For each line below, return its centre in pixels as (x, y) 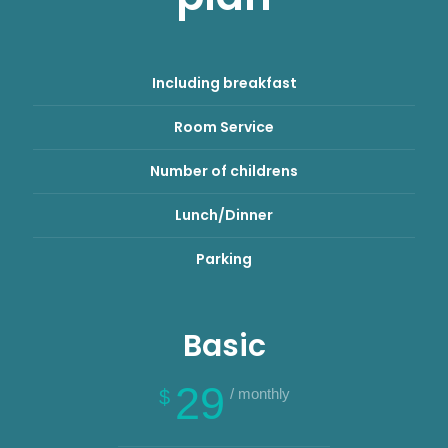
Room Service (224, 127)
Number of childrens (224, 171)
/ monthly (259, 393)
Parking (224, 259)
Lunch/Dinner (224, 215)
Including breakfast (224, 83)
